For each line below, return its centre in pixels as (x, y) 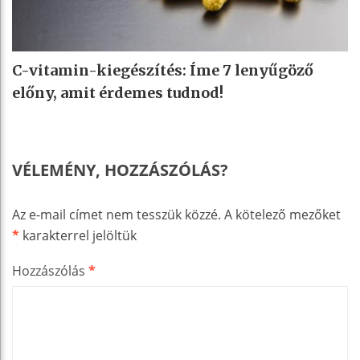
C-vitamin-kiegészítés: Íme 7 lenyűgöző (163, 70)
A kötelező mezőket (282, 214)
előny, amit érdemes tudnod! (118, 92)
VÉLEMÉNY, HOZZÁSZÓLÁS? (120, 170)
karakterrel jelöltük (78, 235)
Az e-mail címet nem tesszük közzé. (117, 214)
